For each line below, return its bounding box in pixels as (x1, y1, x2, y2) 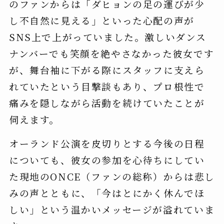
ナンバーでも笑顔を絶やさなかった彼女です (8, 46, 214, 60)
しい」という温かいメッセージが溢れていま (8, 202, 215, 216)
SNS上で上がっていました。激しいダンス (8, 29, 206, 43)
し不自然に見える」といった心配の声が (8, 13, 194, 27)
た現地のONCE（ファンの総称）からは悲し (8, 169, 215, 183)
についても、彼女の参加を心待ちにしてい (8, 152, 205, 166)
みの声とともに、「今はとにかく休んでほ (8, 185, 205, 199)
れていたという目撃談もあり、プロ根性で (8, 79, 205, 93)
